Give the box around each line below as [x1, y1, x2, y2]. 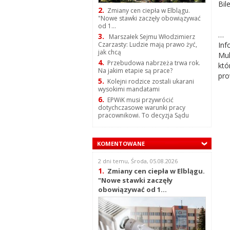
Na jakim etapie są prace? [98, 66, 172, 75]
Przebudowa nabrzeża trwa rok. [107, 59, 200, 68]
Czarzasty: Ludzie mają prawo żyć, [98, 40, 197, 49]
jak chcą [98, 48, 121, 57]
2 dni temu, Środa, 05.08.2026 [98, 157, 178, 165]
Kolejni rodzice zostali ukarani [107, 77, 194, 86]
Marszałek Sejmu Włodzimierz [107, 32, 195, 42]
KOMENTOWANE [97, 140, 145, 148]
